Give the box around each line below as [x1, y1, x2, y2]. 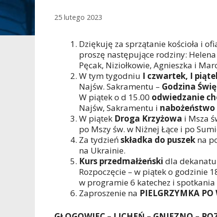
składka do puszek [121, 134, 195, 146]
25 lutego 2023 [54, 13, 102, 22]
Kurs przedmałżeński [79, 155, 163, 167]
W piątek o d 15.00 [79, 92, 152, 103]
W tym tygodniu [79, 70, 142, 82]
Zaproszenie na [79, 187, 139, 199]
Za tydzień [79, 134, 121, 146]
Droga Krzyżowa [114, 113, 182, 124]
